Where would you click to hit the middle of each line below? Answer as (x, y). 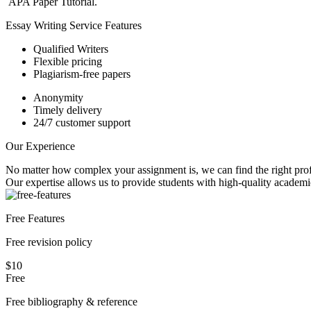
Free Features (35, 218)
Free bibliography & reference (72, 301)
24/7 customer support (82, 122)
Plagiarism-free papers (82, 74)
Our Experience (40, 146)
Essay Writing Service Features (74, 25)
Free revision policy (49, 242)
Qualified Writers (71, 49)
